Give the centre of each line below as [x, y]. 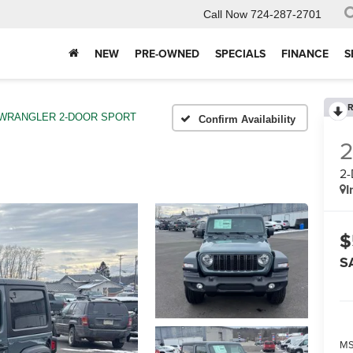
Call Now [225, 15]
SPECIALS [240, 54]
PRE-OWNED [167, 54]
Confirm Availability [247, 119]
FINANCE [305, 54]
